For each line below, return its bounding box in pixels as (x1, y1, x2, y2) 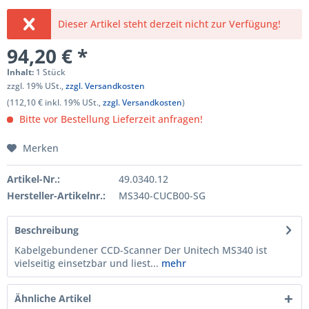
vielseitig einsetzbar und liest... (14, 257, 159, 270)
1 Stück (36, 66, 66, 78)
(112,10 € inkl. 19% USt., (7, 97, 103, 108)
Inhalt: (7, 66, 36, 78)
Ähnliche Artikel (14, 292, 91, 305)
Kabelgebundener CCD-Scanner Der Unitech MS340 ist (14, 243, 267, 257)
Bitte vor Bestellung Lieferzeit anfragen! (17, 112, 203, 126)
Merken (23, 141, 59, 154)
